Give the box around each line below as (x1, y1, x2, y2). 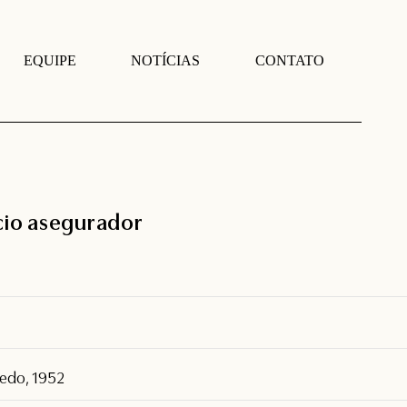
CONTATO (255, 52, 325, 68)
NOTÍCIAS (131, 52, 201, 68)
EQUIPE (23, 52, 76, 68)
